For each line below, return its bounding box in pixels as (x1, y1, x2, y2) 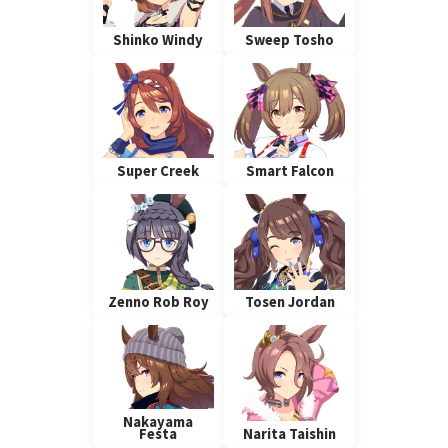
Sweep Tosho (245, 30, 335, 49)
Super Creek (117, 162, 200, 181)
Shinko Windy (113, 30, 204, 49)
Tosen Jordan (244, 293, 335, 312)
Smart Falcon (245, 162, 334, 181)
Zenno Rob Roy (107, 293, 209, 312)
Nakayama (123, 412, 194, 431)
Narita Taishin (243, 424, 337, 443)
